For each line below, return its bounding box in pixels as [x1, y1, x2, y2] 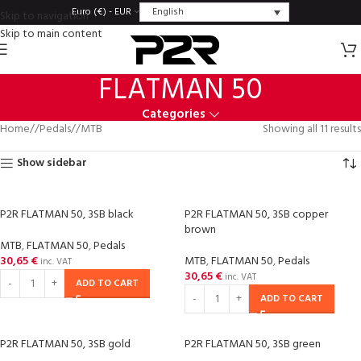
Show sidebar [17, 154, 88, 172]
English [151, 3, 184, 20]
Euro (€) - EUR [72, 4, 131, 20]
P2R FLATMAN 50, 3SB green [185, 335, 321, 354]
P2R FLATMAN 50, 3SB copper [185, 205, 328, 224]
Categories [142, 105, 206, 124]
